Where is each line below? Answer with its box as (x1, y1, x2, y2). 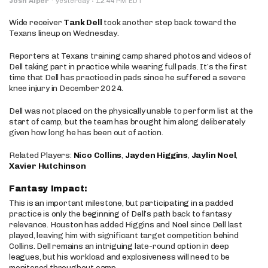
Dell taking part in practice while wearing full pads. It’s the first (9, 62, 247, 72)
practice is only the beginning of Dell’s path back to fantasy (9, 209, 232, 219)
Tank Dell (63, 17, 102, 28)
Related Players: (9, 150, 74, 160)
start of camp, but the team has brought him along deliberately (9, 117, 245, 127)
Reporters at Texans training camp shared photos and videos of (9, 51, 252, 61)
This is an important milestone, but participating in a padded (9, 198, 233, 208)
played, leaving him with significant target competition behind (9, 230, 239, 240)
